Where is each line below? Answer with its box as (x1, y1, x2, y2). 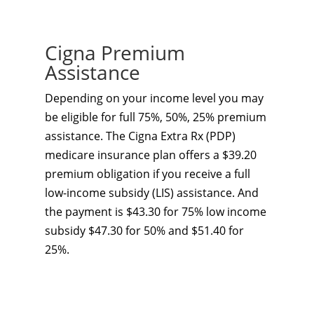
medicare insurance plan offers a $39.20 (45, 147, 257, 163)
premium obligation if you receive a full (45, 166, 250, 182)
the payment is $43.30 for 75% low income (45, 204, 266, 219)
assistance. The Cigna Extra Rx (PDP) (45, 128, 235, 144)
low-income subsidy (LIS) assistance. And (45, 185, 259, 200)
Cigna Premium (45, 39, 185, 66)
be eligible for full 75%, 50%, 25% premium (45, 109, 266, 125)
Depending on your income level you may (45, 90, 264, 106)
